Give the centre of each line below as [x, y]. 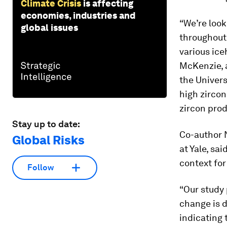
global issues [49, 27]
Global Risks [48, 140]
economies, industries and [78, 15]
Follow [41, 168]
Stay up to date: [46, 124]
